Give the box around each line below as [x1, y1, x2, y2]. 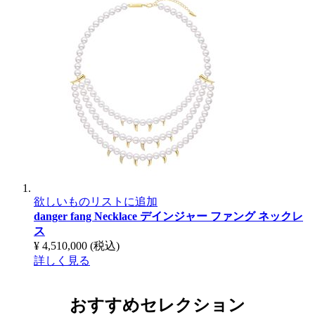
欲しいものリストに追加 [34, 195, 157, 207]
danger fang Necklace [34, 210, 140, 222]
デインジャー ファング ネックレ [140, 210, 303, 222]
